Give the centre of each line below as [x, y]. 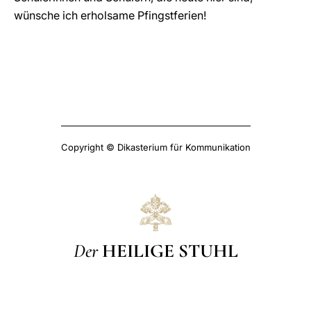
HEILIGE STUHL [170, 251]
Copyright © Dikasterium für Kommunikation [155, 147]
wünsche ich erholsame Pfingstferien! [110, 15]
